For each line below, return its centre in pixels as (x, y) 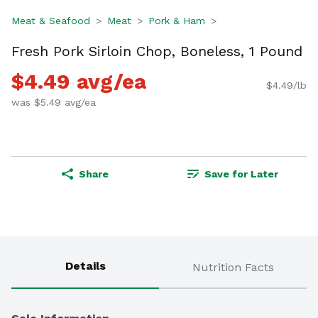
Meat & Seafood (51, 21)
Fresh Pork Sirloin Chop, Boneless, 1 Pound (157, 51)
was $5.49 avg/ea (54, 103)
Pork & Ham (177, 21)
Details (85, 266)
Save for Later (241, 174)
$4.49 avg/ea (79, 82)
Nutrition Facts (233, 268)
